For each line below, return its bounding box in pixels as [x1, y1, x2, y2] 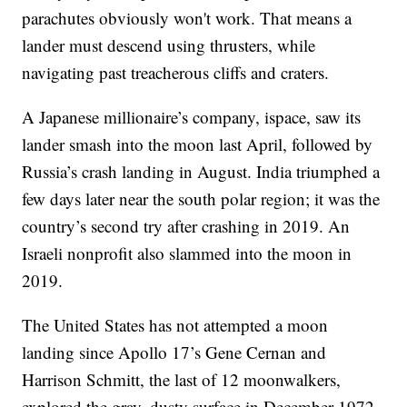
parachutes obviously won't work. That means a [22, 6, 352, 30]
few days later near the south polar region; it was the [22, 187, 381, 211]
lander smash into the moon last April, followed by [22, 133, 373, 156]
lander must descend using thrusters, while [22, 34, 316, 57]
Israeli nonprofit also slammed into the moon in [22, 242, 352, 265]
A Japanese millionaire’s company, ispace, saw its [22, 105, 362, 129]
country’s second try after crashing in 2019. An [22, 214, 351, 238]
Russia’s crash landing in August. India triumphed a [22, 160, 381, 184]
